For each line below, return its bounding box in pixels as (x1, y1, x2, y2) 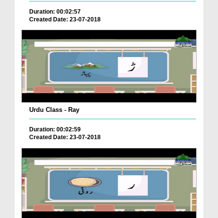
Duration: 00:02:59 (29, 126, 81, 133)
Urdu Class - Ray (29, 106, 79, 114)
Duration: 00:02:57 (29, 8, 81, 15)
